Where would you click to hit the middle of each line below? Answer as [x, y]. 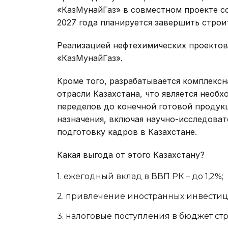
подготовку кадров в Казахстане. [127, 132]
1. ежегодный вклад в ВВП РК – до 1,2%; [140, 176]
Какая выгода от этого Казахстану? [131, 155]
